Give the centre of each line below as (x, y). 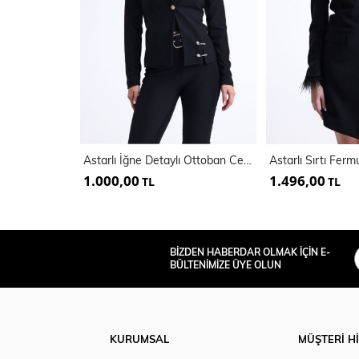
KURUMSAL (139, 339)
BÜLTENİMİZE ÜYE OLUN (226, 265)
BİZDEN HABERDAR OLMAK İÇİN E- (250, 252)
